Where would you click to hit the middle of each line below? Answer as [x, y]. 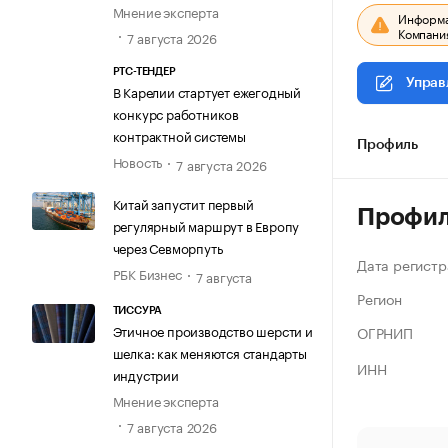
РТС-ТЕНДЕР [144, 71]
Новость [137, 160]
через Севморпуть [167, 247]
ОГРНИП [385, 332]
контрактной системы [179, 134]
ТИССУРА [137, 311]
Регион [379, 298]
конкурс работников [175, 112]
